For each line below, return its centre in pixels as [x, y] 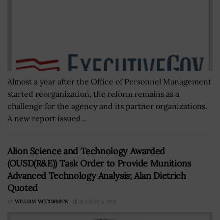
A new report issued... [47, 118]
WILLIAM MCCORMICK [41, 201]
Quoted [23, 188]
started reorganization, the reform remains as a [93, 94]
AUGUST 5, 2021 [97, 201]
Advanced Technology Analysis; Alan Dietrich [97, 175]
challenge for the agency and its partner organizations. [107, 106]
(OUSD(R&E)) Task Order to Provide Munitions [99, 163]
